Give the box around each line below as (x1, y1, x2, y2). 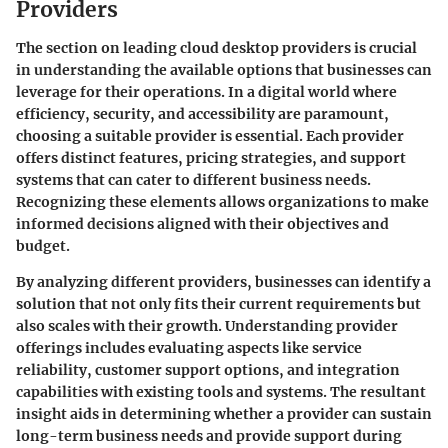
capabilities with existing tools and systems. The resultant (16, 382, 426, 401)
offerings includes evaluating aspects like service (16, 338, 362, 357)
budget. (16, 236, 70, 255)
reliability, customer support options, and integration (16, 360, 400, 379)
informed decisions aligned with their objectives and (16, 214, 389, 233)
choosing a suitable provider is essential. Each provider (16, 126, 404, 145)
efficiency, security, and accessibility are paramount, (16, 104, 389, 123)
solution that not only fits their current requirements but (16, 294, 421, 313)
